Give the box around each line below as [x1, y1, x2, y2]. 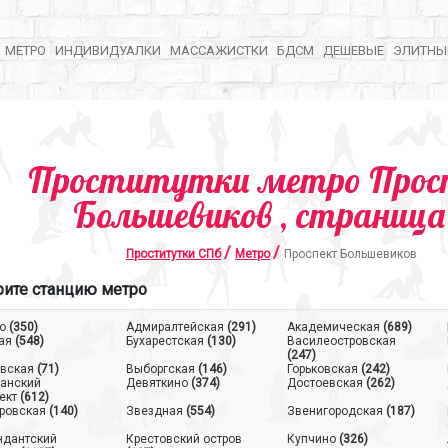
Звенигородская [286, 404, 383, 418]
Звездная [125, 404, 183, 418]
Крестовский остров [125, 432, 242, 446]
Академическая [286, 320, 380, 334]
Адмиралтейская [125, 320, 224, 334]
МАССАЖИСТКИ [170, 43, 268, 58]
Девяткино [125, 376, 188, 390]
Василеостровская [286, 334, 396, 348]
